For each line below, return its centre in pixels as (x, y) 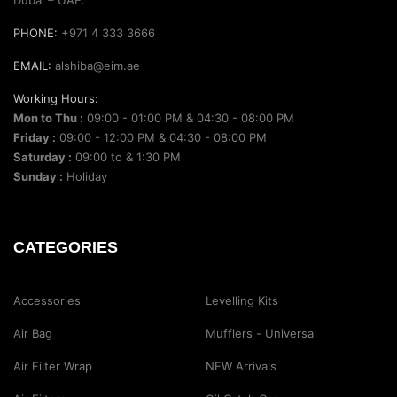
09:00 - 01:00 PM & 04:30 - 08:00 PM (189, 117)
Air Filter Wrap (53, 366)
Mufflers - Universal (261, 333)
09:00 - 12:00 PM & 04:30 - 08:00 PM (161, 137)
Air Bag (33, 333)
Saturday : (43, 156)
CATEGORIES (66, 247)
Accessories (47, 300)
